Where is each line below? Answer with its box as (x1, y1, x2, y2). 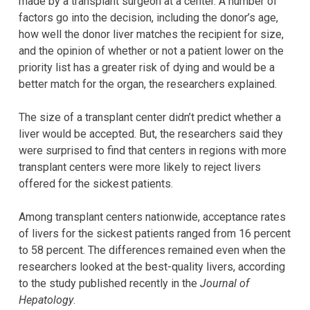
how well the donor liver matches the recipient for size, (19, 27, 284, 41)
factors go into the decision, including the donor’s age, (19, 10, 278, 24)
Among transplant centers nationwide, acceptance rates (19, 210, 286, 224)
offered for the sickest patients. (19, 176, 173, 190)
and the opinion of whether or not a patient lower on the (19, 44, 284, 57)
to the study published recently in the (19, 276, 200, 290)
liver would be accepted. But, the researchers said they (19, 127, 283, 140)
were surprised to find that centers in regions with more (19, 143, 286, 157)
